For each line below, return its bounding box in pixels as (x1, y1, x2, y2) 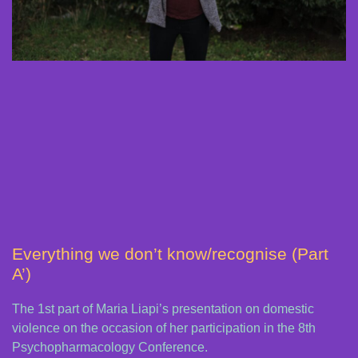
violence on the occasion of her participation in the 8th (12, 320, 316, 335)
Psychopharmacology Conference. (12, 340, 208, 354)
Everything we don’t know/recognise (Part (12, 244, 328, 263)
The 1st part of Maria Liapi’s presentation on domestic (12, 301, 314, 316)
